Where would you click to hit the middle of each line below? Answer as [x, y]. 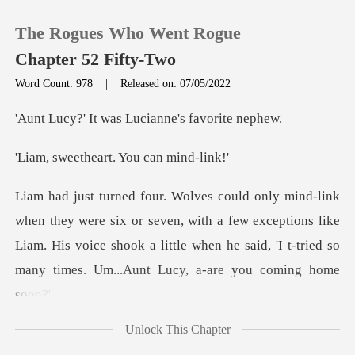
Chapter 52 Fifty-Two [96, 60]
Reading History [96, 208]
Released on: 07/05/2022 [176, 83]
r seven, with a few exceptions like [239, 221]
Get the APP [83, 303]
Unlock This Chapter [177, 329]
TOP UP [71, 161]
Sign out [72, 255]
